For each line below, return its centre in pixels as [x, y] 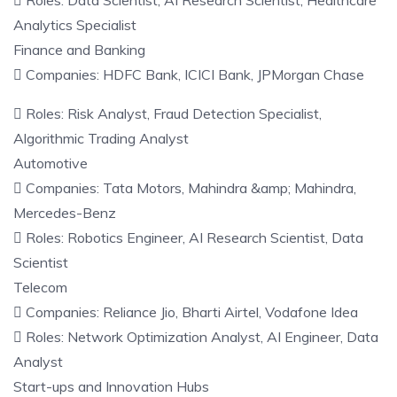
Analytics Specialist [75, 25]
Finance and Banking [79, 50]
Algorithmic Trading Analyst [101, 138]
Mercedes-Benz [65, 213]
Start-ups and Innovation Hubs [111, 386]
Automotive [51, 163]
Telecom [40, 287]
